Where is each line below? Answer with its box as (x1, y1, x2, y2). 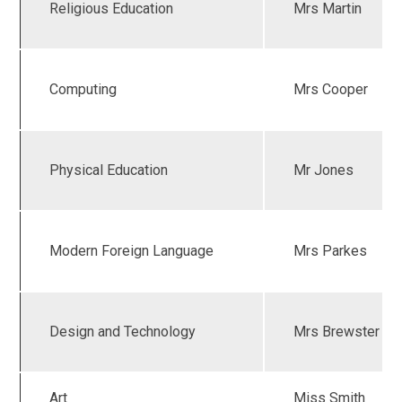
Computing (49, 81, 118, 99)
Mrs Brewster (293, 323, 380, 341)
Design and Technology (49, 323, 197, 341)
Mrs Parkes (293, 242, 368, 260)
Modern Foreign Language (49, 242, 214, 260)
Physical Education (49, 162, 169, 179)
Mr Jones (293, 162, 354, 179)
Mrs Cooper (293, 81, 369, 99)
